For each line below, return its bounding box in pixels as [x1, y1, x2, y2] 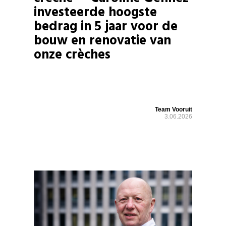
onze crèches [34, 44, 111, 66]
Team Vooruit [154, 106, 192, 114]
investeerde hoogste [34, 2, 157, 23]
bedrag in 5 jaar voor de [34, 16, 178, 37]
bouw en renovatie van [34, 30, 172, 51]
